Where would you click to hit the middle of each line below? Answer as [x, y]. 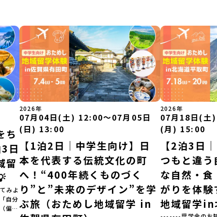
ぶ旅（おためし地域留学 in [85, 204]
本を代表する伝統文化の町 [83, 160]
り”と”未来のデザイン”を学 [88, 189]
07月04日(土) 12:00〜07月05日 [85, 117]
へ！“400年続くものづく [81, 175]
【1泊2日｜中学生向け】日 [85, 146]
